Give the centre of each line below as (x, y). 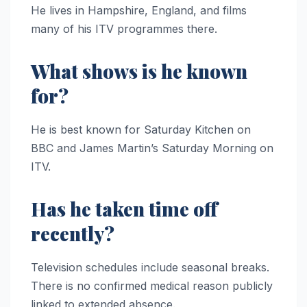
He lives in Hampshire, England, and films (139, 11)
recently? (73, 234)
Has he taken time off (124, 209)
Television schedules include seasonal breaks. (150, 268)
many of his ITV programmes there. (124, 29)
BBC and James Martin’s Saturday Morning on (152, 148)
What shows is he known (139, 71)
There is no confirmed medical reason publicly (152, 286)
